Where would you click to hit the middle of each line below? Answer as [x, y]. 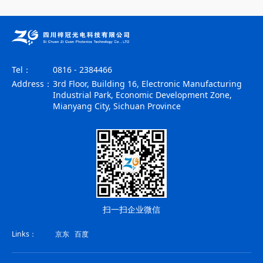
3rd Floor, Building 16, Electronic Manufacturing [147, 83]
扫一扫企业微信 [131, 210]
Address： [32, 83]
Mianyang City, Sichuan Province [117, 106]
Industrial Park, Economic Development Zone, [142, 95]
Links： [24, 234]
